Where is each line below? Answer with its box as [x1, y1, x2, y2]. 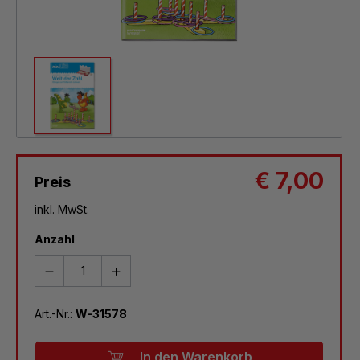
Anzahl [35, 231, 75, 246]
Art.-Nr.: [35, 306, 76, 321]
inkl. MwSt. [35, 202, 89, 216]
